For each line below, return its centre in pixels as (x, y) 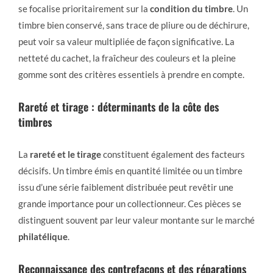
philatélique (43, 236)
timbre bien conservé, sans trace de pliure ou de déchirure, (134, 25)
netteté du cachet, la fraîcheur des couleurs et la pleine (127, 58)
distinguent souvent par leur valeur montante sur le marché (136, 220)
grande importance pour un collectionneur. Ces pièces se (130, 203)
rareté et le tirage (66, 154)
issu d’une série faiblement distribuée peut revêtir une (126, 187)
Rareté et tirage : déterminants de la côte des (119, 106)
